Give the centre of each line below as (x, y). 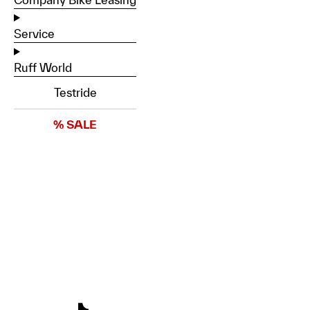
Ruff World (43, 67)
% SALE (75, 124)
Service (34, 34)
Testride (75, 92)
